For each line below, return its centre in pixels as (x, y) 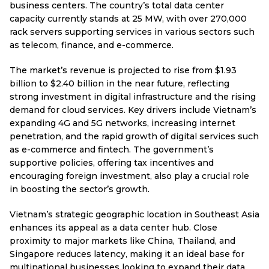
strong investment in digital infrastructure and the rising (133, 97)
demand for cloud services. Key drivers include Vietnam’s (133, 110)
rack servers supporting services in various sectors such (132, 32)
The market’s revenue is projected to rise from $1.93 (123, 70)
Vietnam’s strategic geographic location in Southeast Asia (134, 214)
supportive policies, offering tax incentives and (112, 163)
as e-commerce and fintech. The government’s (112, 150)
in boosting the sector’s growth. (80, 189)
